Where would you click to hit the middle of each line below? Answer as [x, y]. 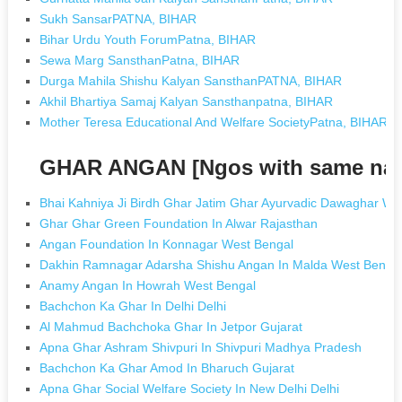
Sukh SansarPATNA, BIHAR [118, 18]
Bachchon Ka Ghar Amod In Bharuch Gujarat [167, 367]
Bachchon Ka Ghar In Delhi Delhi [133, 306]
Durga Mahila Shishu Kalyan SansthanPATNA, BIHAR [191, 80]
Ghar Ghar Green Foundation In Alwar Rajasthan [179, 223]
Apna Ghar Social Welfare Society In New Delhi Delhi [190, 388]
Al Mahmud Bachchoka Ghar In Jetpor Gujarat [171, 326]
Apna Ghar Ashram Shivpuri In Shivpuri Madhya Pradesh [201, 347]
